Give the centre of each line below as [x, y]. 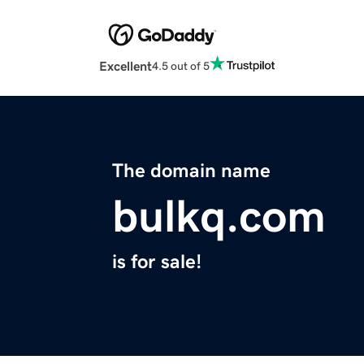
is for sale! [157, 262]
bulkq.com [219, 217]
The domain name [191, 171]
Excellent [126, 66]
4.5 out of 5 [181, 65]
